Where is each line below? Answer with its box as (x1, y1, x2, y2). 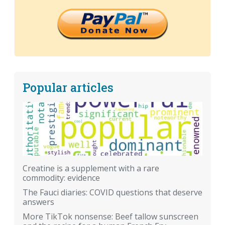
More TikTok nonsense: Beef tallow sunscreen (23, 211, 198, 222)
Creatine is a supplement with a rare (23, 163, 159, 174)
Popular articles (23, 79, 114, 95)
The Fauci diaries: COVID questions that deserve (23, 187, 202, 198)
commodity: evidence (23, 172, 100, 184)
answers (23, 196, 54, 208)
